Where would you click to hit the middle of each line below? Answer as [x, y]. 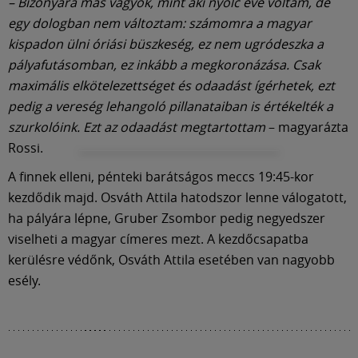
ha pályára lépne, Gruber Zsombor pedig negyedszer [167, 219]
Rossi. [26, 148]
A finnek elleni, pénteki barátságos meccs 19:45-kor [161, 177]
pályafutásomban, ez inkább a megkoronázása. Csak [164, 65]
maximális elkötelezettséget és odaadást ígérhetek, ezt [171, 86]
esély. [24, 281]
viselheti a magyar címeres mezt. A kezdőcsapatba [158, 239]
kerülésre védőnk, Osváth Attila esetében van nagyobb [171, 260]
